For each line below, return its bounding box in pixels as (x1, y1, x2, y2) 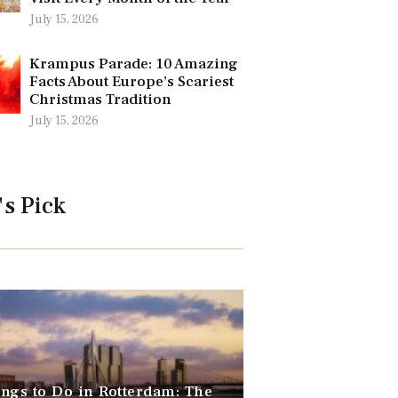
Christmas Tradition (29, 90, 171, 110)
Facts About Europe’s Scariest (29, 72, 234, 92)
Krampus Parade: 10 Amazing (29, 54, 238, 75)
